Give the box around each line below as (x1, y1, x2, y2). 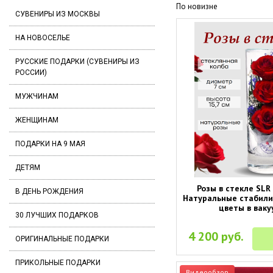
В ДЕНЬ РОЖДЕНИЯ (15, 187, 83, 196)
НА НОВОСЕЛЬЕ (15, 34, 70, 42)
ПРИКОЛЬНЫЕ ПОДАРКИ (15, 258, 101, 267)
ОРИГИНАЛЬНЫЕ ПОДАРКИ (15, 235, 109, 243)
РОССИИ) (15, 68, 47, 77)
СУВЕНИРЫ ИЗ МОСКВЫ (15, 10, 100, 18)
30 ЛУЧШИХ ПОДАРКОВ (15, 211, 99, 219)
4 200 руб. (188, 229, 244, 245)
